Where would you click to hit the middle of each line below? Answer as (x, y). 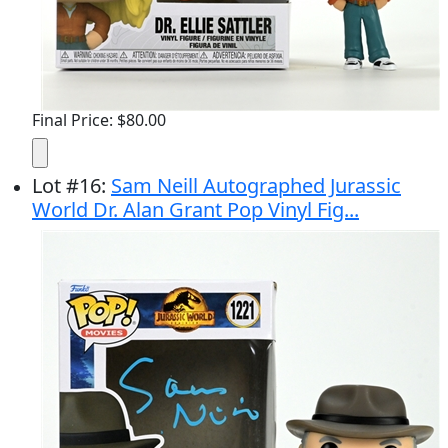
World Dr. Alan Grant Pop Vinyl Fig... (195, 209)
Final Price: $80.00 (99, 120)
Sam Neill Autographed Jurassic (256, 185)
